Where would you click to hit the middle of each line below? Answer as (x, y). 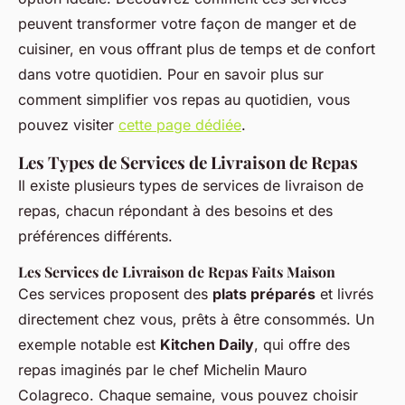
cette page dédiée (180, 125)
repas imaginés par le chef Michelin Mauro (163, 370)
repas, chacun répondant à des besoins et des (175, 211)
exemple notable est (89, 345)
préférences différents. (95, 236)
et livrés (344, 294)
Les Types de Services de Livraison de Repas (188, 163)
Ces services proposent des (115, 294)
